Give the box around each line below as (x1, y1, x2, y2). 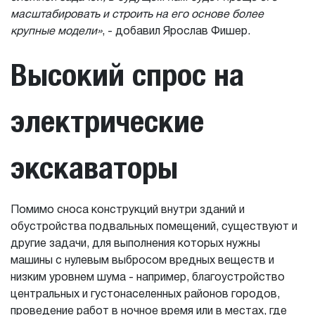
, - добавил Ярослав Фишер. (102, 26, 250, 37)
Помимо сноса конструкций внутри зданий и (11, 205, 245, 216)
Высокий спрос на (11, 56, 244, 93)
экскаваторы (11, 149, 178, 186)
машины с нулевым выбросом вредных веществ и (11, 255, 274, 266)
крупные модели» (11, 26, 102, 37)
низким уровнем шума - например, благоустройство (11, 272, 285, 283)
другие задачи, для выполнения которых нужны (11, 238, 260, 250)
